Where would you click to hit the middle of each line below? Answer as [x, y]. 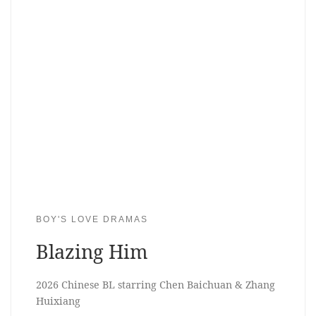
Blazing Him [92, 251]
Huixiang [58, 301]
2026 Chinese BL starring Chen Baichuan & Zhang [155, 285]
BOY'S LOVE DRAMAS [92, 219]
